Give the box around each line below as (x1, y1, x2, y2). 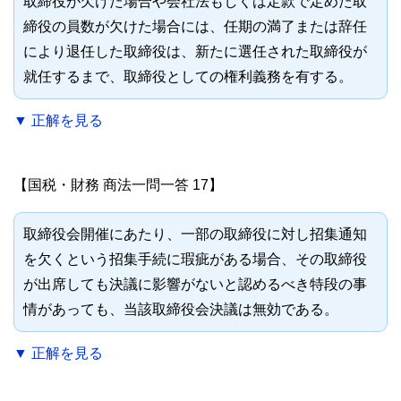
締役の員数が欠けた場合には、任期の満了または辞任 (23, 19, 367, 35)
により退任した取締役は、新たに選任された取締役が (23, 44, 367, 60)
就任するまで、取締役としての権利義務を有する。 (23, 69, 353, 85)
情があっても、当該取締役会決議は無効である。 (23, 302, 338, 318)
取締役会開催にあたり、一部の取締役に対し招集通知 (23, 226, 367, 243)
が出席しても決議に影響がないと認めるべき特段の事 (23, 277, 367, 293)
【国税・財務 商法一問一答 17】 (13, 177, 223, 193)
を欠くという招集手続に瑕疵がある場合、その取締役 (23, 252, 367, 268)
